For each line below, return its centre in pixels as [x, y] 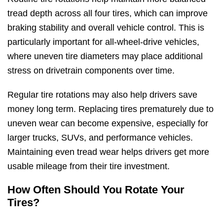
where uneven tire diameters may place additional [105, 56]
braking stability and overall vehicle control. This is [106, 28]
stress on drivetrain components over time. [91, 71]
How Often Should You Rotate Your [96, 190]
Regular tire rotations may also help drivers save [102, 95]
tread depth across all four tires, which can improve [108, 14]
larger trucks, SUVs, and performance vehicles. [100, 138]
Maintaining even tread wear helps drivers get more [108, 152]
